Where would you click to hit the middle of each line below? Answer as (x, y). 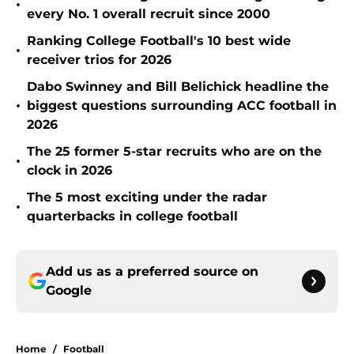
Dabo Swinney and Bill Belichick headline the (178, 87)
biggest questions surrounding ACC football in (182, 106)
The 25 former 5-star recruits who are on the (174, 152)
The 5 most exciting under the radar (147, 198)
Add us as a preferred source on (152, 272)
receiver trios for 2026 (99, 60)
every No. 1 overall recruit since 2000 (149, 14)
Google (69, 291)
